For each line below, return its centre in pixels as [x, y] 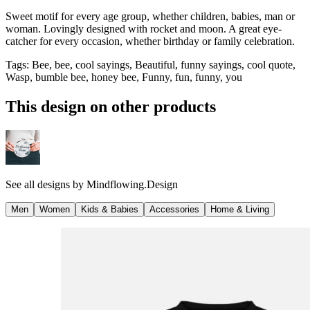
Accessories [174, 209]
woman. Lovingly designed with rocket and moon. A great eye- [144, 28]
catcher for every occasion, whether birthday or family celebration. [150, 41]
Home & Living [240, 209]
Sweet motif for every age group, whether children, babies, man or [150, 16]
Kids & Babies [110, 209]
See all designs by [46, 184]
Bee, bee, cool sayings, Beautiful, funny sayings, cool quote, [164, 64]
